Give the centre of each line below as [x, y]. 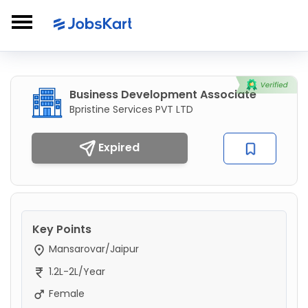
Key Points [62, 230]
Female [65, 293]
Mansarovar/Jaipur [92, 249]
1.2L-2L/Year [76, 271]
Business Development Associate [163, 95]
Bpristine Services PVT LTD [131, 109]
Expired [118, 147]
